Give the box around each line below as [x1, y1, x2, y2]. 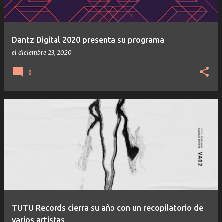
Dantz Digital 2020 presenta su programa [12, 35, 164, 44]
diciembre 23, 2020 [18, 48, 72, 56]
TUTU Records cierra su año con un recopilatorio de [12, 203, 203, 212]
